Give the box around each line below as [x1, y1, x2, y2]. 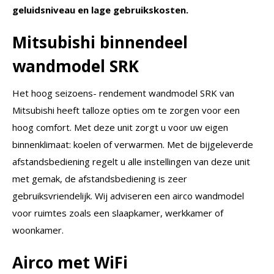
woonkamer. [12, 224, 64, 237]
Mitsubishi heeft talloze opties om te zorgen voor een [12, 104, 240, 117]
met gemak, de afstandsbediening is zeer [12, 172, 187, 185]
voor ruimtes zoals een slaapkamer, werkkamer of [12, 207, 223, 220]
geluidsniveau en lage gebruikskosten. [12, 4, 188, 17]
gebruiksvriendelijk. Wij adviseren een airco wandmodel [12, 190, 244, 202]
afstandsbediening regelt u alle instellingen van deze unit [12, 155, 250, 168]
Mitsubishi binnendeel [12, 31, 188, 54]
